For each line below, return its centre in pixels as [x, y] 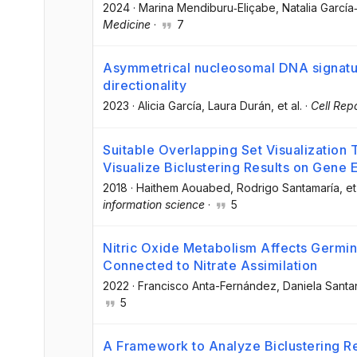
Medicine [127, 25]
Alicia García [170, 106]
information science [154, 204]
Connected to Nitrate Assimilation [210, 265]
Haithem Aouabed [183, 187]
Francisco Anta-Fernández [207, 285]
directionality [145, 86]
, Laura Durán [236, 106]
